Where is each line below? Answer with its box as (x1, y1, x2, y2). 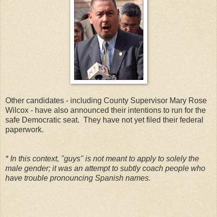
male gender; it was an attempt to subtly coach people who (5, 164, 205, 172)
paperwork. (5, 125, 44, 134)
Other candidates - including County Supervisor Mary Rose (5, 96, 207, 105)
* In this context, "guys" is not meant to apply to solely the (5, 154, 199, 163)
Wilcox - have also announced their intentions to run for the (5, 106, 206, 114)
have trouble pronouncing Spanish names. (5, 173, 151, 182)
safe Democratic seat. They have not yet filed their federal (5, 115, 203, 124)
